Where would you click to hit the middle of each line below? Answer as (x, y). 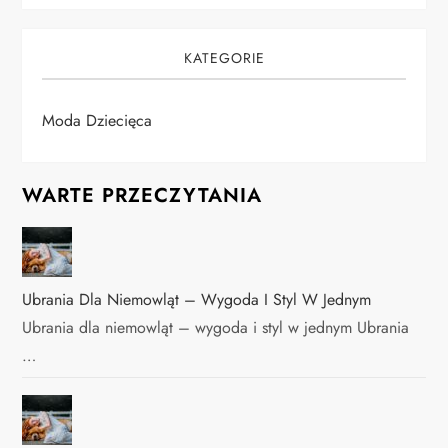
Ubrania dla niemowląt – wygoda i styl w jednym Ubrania (216, 328)
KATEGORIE (224, 58)
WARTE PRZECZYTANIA (142, 196)
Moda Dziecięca (97, 121)
